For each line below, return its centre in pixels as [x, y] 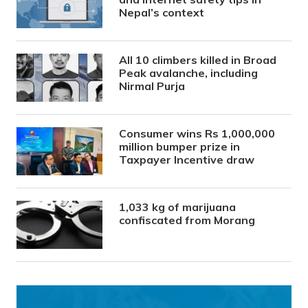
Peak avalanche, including [189, 73]
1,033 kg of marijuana [178, 207]
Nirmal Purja [152, 86]
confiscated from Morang [187, 220]
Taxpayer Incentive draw [187, 160]
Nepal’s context [162, 13]
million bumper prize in [180, 147]
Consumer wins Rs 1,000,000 [197, 134]
